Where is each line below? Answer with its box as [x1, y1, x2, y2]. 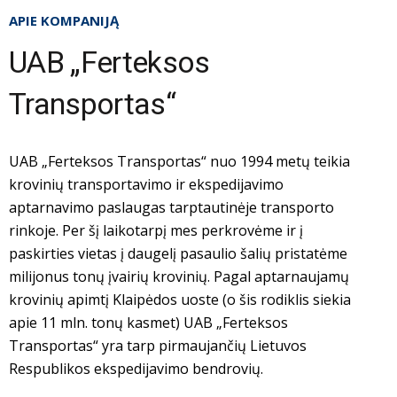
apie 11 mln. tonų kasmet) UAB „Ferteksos [9, 313, 288, 333]
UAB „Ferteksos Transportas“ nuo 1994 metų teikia [9, 152, 350, 172]
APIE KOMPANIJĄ [9, 12, 119, 30]
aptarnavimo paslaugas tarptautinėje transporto [9, 198, 334, 218]
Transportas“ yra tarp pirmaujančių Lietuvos [9, 336, 307, 356]
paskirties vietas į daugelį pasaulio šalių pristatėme [9, 244, 347, 264]
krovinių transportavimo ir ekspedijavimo [9, 175, 284, 195]
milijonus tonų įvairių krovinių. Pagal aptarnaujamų [9, 267, 349, 287]
